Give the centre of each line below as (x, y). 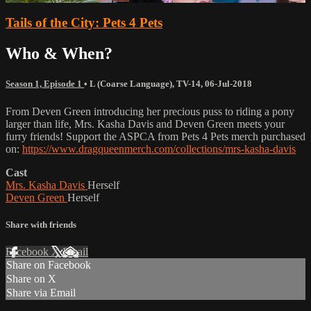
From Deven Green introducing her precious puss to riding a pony (150, 111)
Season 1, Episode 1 (45, 84)
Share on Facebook (49, 265)
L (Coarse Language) (131, 84)
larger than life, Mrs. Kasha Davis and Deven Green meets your (145, 124)
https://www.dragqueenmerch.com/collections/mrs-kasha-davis (159, 149)
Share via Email (41, 293)
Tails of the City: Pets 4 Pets (84, 23)
